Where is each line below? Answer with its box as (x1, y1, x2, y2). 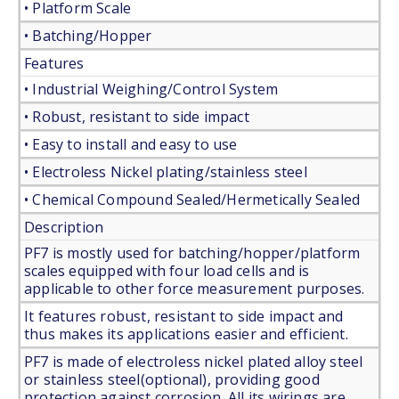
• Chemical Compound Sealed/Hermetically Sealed (24, 189, 361, 209)
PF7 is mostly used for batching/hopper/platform (24, 242, 361, 263)
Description (24, 216, 104, 237)
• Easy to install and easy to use (24, 134, 238, 154)
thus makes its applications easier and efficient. (24, 323, 348, 344)
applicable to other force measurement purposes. (24, 278, 365, 298)
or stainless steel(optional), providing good (24, 369, 320, 389)
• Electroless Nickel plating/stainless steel (24, 161, 307, 182)
